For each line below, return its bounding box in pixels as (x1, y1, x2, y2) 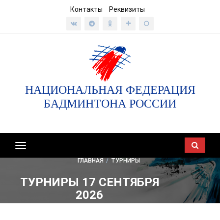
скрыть (20, 153, 46, 162)
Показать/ (20, 142, 57, 151)
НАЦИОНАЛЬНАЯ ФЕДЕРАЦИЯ (25, 83, 195, 96)
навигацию (20, 164, 57, 173)
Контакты (70, 5, 103, 13)
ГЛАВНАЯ (78, 157, 104, 164)
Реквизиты (109, 5, 145, 13)
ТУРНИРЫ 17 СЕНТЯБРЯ (20, 175, 159, 189)
